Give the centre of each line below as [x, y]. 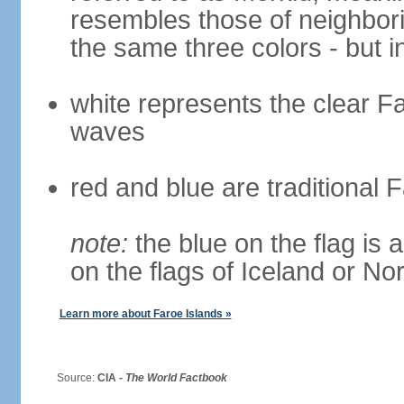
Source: [70, 378]
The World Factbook [176, 378]
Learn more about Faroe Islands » [145, 314]
